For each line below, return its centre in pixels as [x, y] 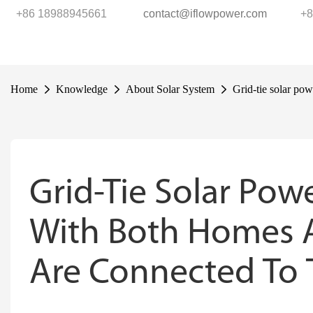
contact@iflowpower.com [205, 14]
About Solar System [170, 89]
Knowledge [82, 89]
